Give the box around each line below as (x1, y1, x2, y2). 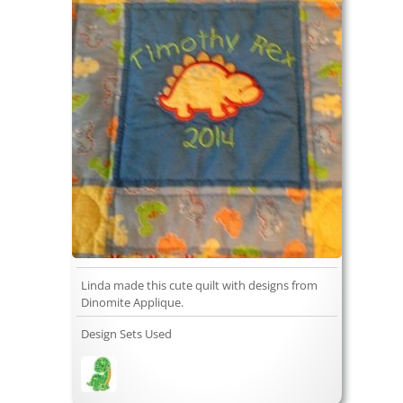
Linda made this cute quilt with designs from (81, 277, 318, 294)
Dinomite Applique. (81, 294, 184, 311)
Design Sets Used (81, 326, 172, 343)
